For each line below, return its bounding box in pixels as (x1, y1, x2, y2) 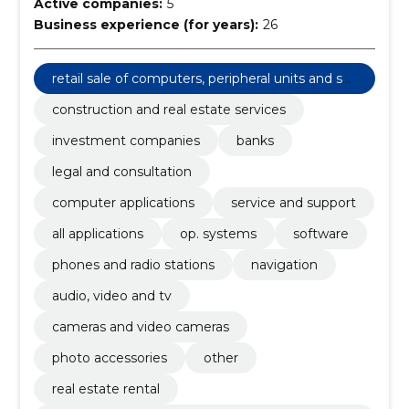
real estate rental (51, 381, 160, 397)
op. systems (179, 225, 257, 242)
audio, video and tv (51, 288, 172, 304)
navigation (250, 257, 318, 273)
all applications (51, 225, 143, 242)
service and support (230, 194, 356, 211)
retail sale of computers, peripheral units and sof (51, 70, 355, 87)
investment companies (51, 132, 200, 149)
